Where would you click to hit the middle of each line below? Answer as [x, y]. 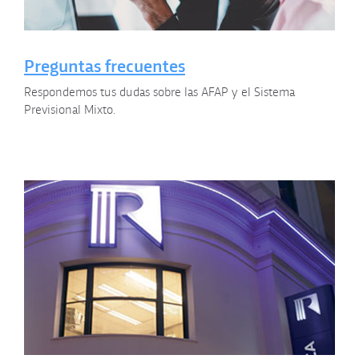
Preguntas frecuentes [105, 65]
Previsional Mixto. [70, 109]
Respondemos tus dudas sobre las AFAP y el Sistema [159, 91]
